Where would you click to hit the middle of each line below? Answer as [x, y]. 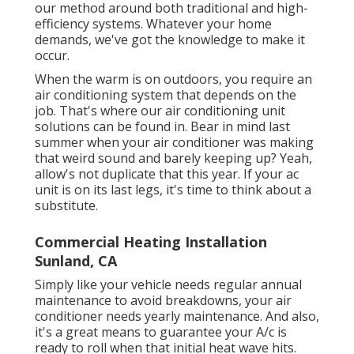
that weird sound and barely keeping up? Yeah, [173, 158]
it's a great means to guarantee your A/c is [161, 331]
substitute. [66, 205]
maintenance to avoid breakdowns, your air [163, 300]
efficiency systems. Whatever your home [153, 23]
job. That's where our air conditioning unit [160, 110]
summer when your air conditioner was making [174, 142]
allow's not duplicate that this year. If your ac [167, 173]
